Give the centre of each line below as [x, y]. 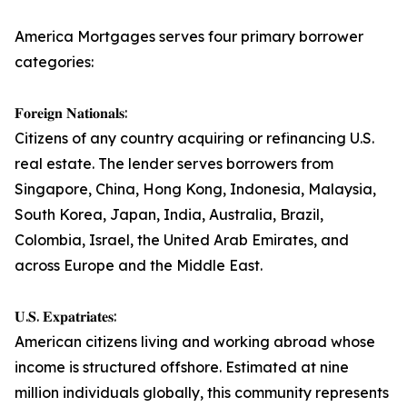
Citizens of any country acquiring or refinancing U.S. [194, 139]
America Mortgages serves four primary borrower [189, 37]
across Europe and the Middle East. [139, 266]
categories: [54, 62]
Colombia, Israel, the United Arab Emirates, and [182, 240]
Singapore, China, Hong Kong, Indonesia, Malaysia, [195, 189]
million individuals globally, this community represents [202, 393]
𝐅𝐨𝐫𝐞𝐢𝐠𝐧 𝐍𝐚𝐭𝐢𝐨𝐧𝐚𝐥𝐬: [71, 113]
